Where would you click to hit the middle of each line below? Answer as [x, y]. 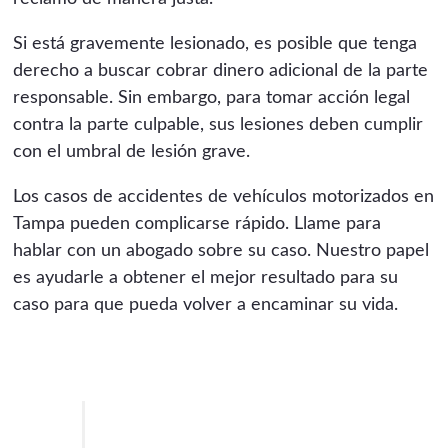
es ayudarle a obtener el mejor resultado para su [206, 277]
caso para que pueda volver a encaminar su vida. [206, 304]
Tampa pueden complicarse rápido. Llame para [197, 223]
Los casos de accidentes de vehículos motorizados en [224, 196]
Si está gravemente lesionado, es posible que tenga [215, 43]
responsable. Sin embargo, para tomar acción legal [212, 97]
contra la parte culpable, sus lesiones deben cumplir [218, 124]
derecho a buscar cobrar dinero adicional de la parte [221, 70]
